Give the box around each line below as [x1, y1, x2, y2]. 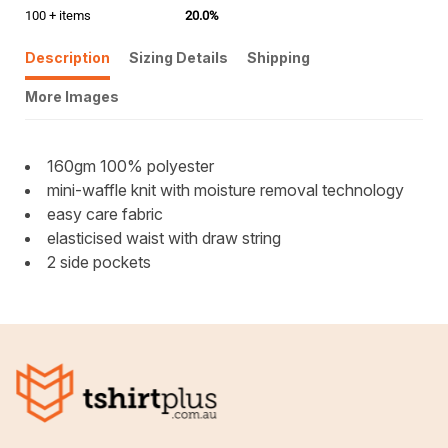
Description [25, 49, 110, 66]
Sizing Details [129, 49, 228, 66]
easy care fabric [47, 204, 167, 224]
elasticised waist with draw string [47, 228, 281, 248]
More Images [25, 88, 119, 105]
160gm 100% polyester [47, 156, 222, 176]
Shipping [247, 49, 310, 66]
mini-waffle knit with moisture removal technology [47, 180, 404, 200]
